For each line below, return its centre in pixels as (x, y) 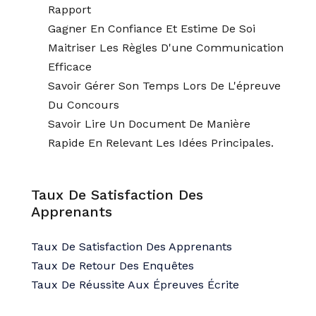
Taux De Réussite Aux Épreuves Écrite (135, 285)
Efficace (70, 67)
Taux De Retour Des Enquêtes (113, 266)
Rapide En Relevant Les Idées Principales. (161, 143)
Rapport (69, 10)
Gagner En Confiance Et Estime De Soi (152, 29)
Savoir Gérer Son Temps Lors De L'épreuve (164, 86)
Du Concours (84, 105)
